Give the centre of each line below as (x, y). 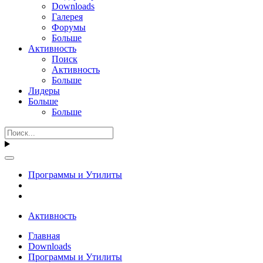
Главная (44, 235)
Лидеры (44, 90)
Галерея (67, 16)
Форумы (69, 27)
